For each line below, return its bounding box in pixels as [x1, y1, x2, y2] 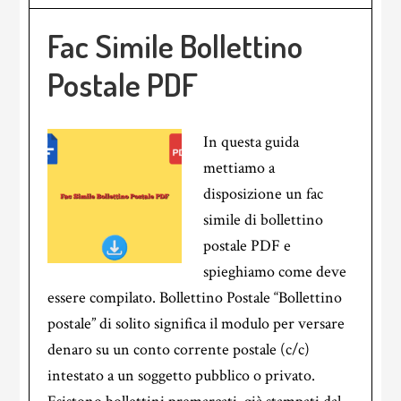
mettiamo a [203, 158, 276, 178]
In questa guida [203, 132, 300, 152]
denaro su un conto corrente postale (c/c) [47, 339, 311, 360]
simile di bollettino [203, 209, 324, 230]
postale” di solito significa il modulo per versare [47, 313, 346, 334]
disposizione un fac [203, 183, 324, 204]
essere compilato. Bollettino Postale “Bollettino [47, 287, 343, 308]
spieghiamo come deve [203, 261, 347, 282]
